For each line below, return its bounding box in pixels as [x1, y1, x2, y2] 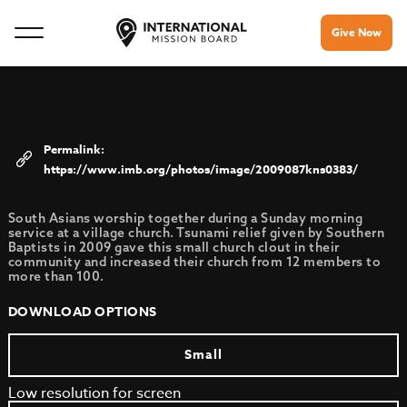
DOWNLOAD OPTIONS [7, 303, 157, 322]
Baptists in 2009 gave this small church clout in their [7, 239, 340, 255]
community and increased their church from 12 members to [7, 253, 382, 270]
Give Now [332, 25, 382, 40]
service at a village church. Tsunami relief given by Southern [7, 224, 385, 241]
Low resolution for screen [7, 382, 181, 404]
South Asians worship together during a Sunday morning [7, 210, 363, 226]
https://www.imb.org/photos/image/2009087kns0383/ [43, 161, 358, 177]
